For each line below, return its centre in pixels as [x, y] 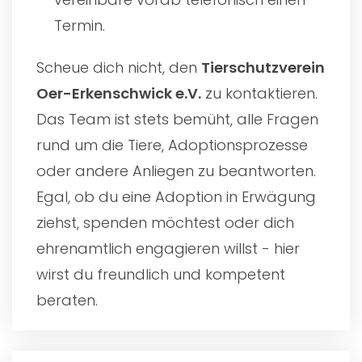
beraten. [67, 300]
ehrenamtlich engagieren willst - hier [168, 248]
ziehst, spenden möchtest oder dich [165, 222]
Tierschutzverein [263, 67]
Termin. [80, 25]
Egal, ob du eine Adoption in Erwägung [176, 196]
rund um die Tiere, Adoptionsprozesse [172, 145]
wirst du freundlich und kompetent [161, 274]
